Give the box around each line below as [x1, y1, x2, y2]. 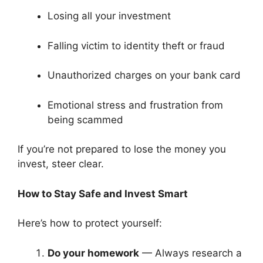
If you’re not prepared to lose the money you [18, 143, 226, 156]
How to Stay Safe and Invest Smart [18, 187, 188, 200]
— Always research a [139, 247, 242, 259]
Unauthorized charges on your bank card [48, 69, 241, 82]
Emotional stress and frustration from [48, 99, 223, 111]
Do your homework [48, 247, 139, 259]
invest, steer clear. [18, 158, 104, 170]
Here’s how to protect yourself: [18, 217, 162, 230]
